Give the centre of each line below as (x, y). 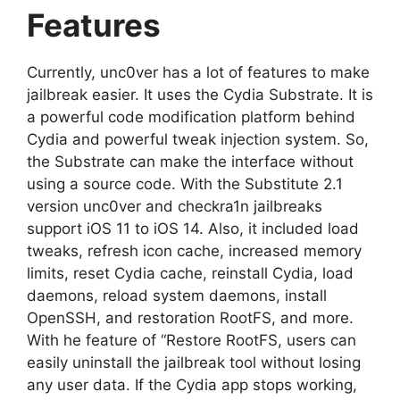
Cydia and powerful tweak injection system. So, (198, 139)
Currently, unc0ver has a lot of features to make (198, 72)
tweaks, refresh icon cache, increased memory (194, 250)
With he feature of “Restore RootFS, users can (192, 340)
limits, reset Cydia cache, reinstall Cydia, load (190, 273)
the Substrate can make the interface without (190, 161)
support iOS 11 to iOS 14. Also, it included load (193, 228)
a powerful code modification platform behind (191, 117)
